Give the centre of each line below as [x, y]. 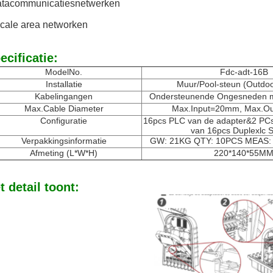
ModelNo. [64, 72]
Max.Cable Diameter [64, 108]
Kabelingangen [64, 96]
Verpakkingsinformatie [64, 141]
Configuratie [64, 121]
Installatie [64, 84]
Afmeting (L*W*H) [64, 153]
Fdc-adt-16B [244, 72]
